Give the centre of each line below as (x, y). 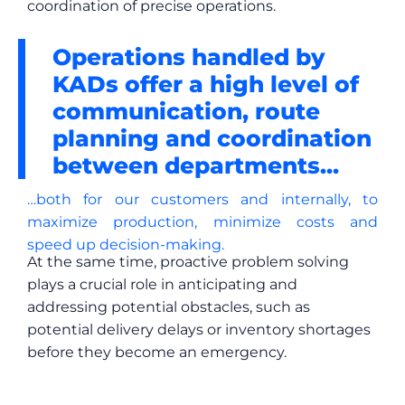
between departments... (196, 165)
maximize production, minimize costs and (202, 221)
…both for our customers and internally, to (202, 199)
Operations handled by (189, 57)
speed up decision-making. (126, 244)
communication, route (186, 111)
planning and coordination (212, 138)
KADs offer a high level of (206, 84)
